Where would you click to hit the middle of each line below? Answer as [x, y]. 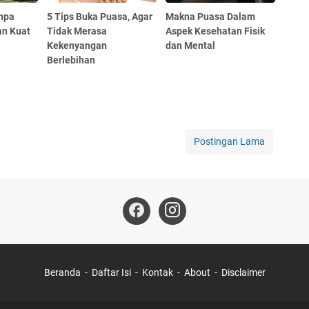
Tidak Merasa [77, 31]
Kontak [157, 272]
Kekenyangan [77, 45]
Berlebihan [71, 60]
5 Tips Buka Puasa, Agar [100, 16]
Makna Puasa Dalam [211, 16]
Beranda [62, 272]
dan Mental [191, 45]
